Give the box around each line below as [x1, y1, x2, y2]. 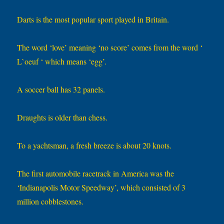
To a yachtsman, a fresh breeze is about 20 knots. [17, 140, 172, 151]
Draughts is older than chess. [17, 112, 108, 123]
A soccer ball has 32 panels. [17, 84, 105, 95]
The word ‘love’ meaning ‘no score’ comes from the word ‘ [17, 42, 203, 53]
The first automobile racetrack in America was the [17, 168, 174, 179]
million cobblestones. [17, 196, 84, 207]
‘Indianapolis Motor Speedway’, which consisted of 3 [17, 182, 186, 193]
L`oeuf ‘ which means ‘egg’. [17, 56, 107, 67]
